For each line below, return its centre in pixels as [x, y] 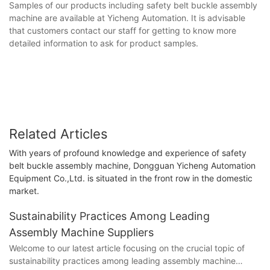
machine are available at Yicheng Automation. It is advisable [127, 17]
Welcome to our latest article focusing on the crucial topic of [127, 248]
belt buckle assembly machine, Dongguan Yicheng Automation [132, 166]
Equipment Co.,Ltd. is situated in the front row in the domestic [131, 178]
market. [24, 191]
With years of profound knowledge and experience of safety [128, 153]
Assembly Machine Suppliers [81, 232]
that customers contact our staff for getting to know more [123, 30]
